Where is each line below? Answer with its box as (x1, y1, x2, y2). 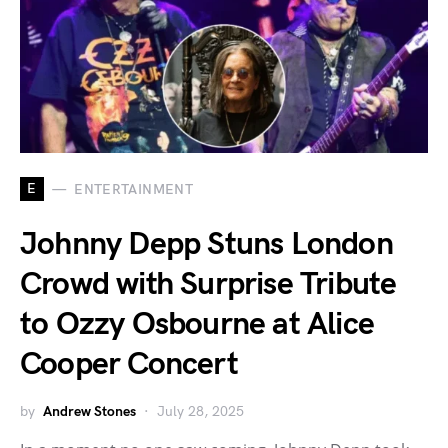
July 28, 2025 (157, 403, 244, 421)
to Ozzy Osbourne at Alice (20, 305, 375, 345)
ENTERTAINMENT (74, 180, 193, 198)
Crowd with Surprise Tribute (20, 265, 397, 305)
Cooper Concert (20, 345, 238, 385)
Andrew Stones (43, 403, 136, 421)
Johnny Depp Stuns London (20, 225, 393, 265)
